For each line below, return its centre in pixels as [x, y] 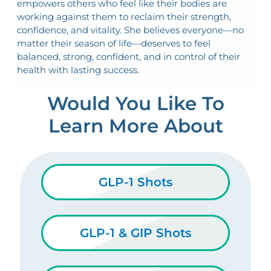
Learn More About [135, 126]
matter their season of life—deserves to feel [113, 43]
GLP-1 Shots [135, 182]
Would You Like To [135, 103]
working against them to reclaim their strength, [124, 16]
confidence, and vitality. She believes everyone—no [130, 30]
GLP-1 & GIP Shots [135, 233]
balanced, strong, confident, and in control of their [128, 56]
